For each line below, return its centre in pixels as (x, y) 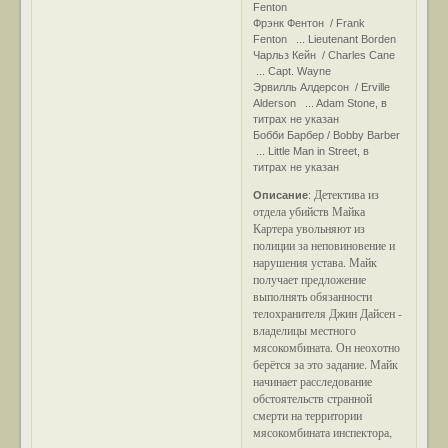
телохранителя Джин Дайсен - (328, 312)
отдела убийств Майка (309, 210)
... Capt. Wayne (292, 70)
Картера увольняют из (309, 227)
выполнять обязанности (313, 295)
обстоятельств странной (313, 397)
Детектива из (347, 193)
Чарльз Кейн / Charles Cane (326, 54)
